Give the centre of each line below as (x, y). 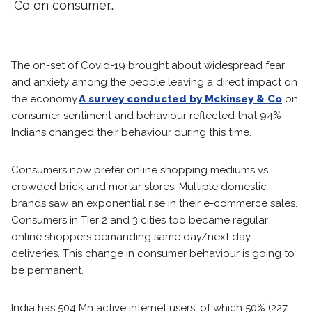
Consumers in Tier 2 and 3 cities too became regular (140, 220)
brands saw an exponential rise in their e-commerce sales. (154, 203)
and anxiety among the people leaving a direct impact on (154, 82)
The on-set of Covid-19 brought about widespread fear (148, 65)
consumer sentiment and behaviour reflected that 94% (146, 116)
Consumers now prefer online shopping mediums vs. (141, 170)
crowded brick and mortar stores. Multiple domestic (139, 187)
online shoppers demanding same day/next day (131, 237)
